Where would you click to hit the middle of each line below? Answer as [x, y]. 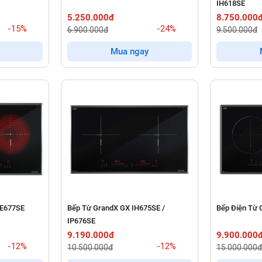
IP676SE [81, 220]
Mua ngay [129, 52]
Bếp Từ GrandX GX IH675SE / [116, 208]
